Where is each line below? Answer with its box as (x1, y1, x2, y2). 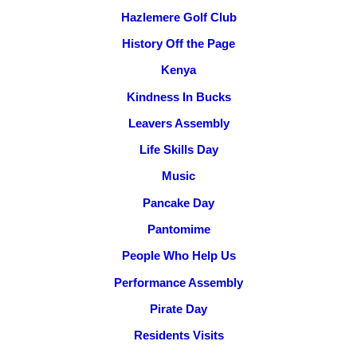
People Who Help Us (121, 249, 236, 263)
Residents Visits (133, 328, 224, 343)
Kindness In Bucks (126, 89, 231, 104)
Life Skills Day (139, 143, 218, 157)
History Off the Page (122, 37, 235, 51)
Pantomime (147, 222, 210, 237)
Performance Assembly (114, 275, 243, 289)
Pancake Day (143, 195, 214, 210)
